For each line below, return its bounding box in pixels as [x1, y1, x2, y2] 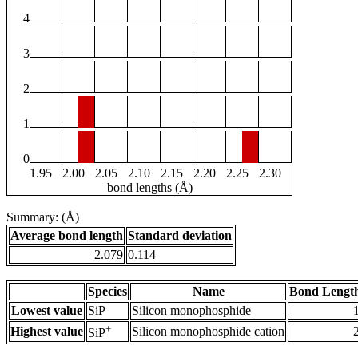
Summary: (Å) [6, 210, 79, 225]
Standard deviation [128, 229, 232, 243]
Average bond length [10, 229, 123, 243]
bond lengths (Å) [106, 181, 193, 195]
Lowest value [11, 304, 82, 318]
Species [88, 284, 127, 299]
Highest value [10, 324, 83, 339]
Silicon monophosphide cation [132, 324, 284, 339]
